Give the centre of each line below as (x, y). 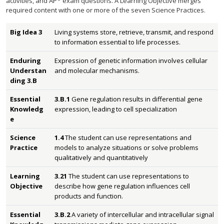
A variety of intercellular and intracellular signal (143, 214)
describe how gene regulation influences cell (122, 186)
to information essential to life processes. (117, 42)
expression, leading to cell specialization (116, 109)
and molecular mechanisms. (97, 70)
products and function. (89, 196)
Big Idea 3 (26, 32)
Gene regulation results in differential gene (137, 99)
